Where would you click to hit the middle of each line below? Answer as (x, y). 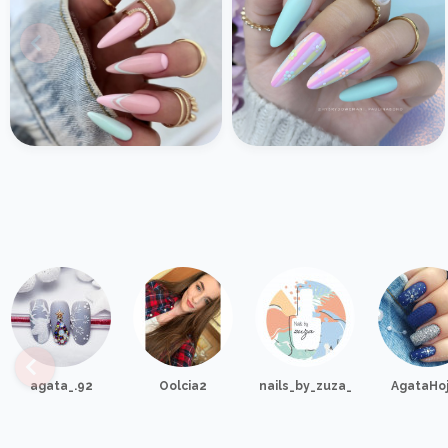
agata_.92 (61, 385)
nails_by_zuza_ (305, 385)
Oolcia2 (183, 385)
